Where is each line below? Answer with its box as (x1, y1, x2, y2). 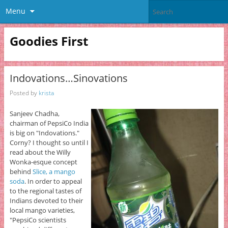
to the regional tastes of (9, 186, 81, 196)
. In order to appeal (24, 177, 82, 186)
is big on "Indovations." (9, 128, 79, 138)
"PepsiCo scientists (9, 215, 66, 225)
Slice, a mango (32, 167, 75, 177)
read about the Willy (9, 148, 71, 157)
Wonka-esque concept (9, 157, 77, 167)
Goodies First (9, 32, 88, 49)
